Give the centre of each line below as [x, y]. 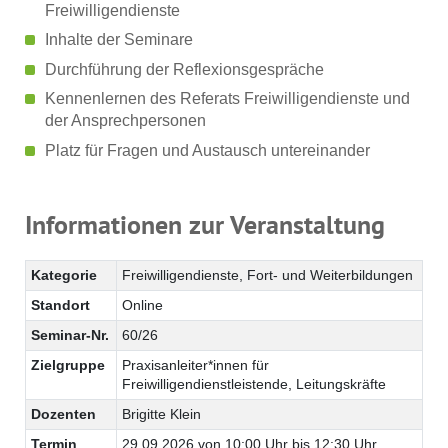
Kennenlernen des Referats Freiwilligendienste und [227, 99]
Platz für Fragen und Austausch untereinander [207, 150]
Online [142, 304]
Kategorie [64, 274]
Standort [60, 304]
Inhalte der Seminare [119, 40]
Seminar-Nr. [70, 334]
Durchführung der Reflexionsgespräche [184, 69]
